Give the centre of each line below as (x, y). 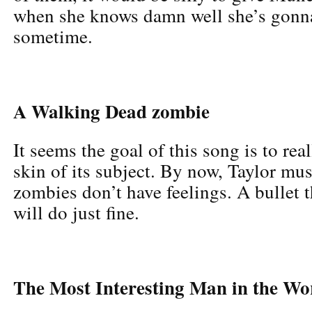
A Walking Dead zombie (111, 111)
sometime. (53, 36)
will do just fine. (76, 212)
